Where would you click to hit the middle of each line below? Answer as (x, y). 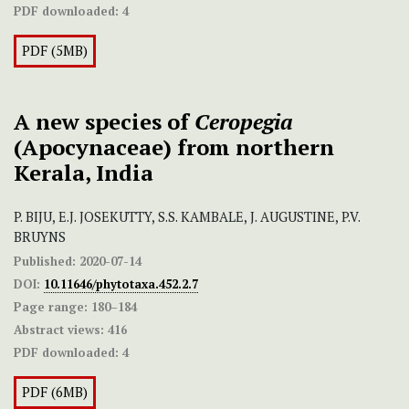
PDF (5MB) (55, 51)
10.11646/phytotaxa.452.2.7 (121, 284)
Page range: (51, 307)
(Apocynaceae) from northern (174, 147)
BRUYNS (40, 237)
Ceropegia (244, 122)
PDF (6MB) (55, 393)
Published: (45, 262)
